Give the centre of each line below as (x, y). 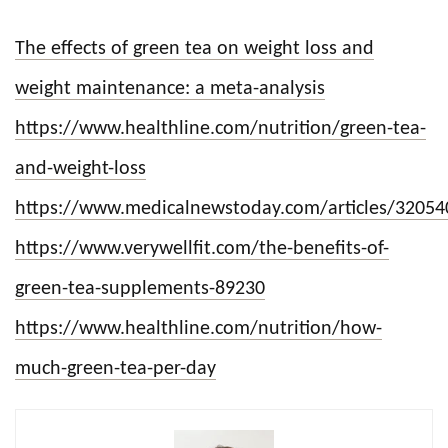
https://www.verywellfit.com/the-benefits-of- (202, 249)
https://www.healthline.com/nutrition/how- (198, 329)
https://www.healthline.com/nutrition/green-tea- (220, 129)
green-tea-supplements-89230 (140, 289)
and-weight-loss (80, 169)
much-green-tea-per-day (115, 369)
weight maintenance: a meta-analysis (170, 89)
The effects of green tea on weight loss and (194, 49)
